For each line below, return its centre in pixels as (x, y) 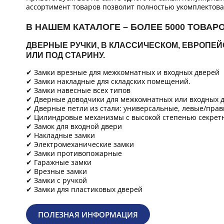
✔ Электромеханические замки (80, 144)
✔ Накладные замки (60, 135)
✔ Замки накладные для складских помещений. (108, 81)
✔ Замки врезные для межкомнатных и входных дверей (123, 72)
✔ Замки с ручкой (56, 180)
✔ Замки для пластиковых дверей (84, 189)
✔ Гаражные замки (59, 162)
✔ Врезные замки (56, 171)
